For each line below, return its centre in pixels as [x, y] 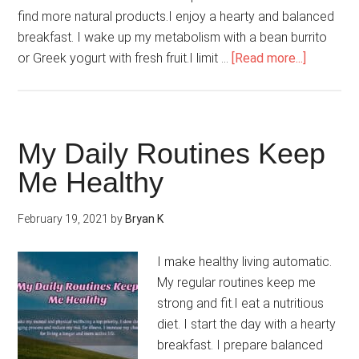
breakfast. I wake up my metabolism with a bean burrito [173, 37]
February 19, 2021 [63, 219]
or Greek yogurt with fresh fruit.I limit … [125, 58]
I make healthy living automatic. [245, 262]
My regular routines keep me [237, 282]
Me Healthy [91, 182]
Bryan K [145, 219]
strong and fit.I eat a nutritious [241, 303]
